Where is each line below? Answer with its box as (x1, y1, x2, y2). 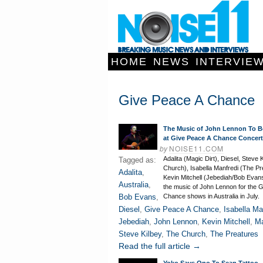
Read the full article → (119, 241, 201, 251)
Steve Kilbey (119, 230, 161, 238)
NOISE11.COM (169, 143, 224, 153)
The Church (166, 230, 205, 238)
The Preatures (210, 230, 258, 238)
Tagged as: (119, 156, 156, 164)
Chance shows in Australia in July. (163, 193, 259, 200)
